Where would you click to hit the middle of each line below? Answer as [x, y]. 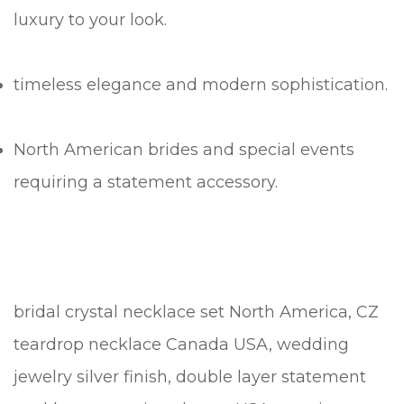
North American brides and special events [184, 150]
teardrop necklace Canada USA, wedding [181, 345]
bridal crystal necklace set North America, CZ [196, 312]
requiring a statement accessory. [146, 183]
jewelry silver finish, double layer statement [190, 377]
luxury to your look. [90, 20]
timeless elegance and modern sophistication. [201, 85]
